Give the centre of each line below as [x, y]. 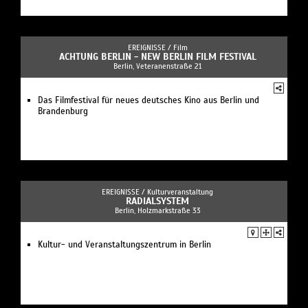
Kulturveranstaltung [180, 191]
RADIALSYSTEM [157, 201]
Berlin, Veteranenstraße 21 [157, 66]
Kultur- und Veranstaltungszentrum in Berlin [124, 244]
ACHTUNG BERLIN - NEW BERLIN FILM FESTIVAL [157, 56]
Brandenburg [63, 111]
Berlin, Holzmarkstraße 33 [157, 210]
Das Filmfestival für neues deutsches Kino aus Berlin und [148, 100]
